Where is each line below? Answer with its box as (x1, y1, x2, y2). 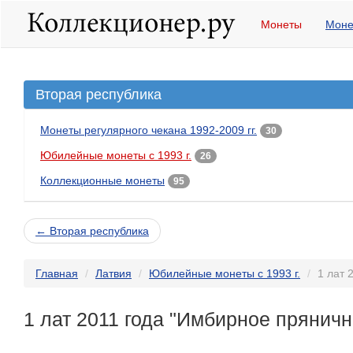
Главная (35, 267, 78, 280)
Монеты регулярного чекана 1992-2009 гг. (40, 124, 257, 136)
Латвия (95, 267, 132, 280)
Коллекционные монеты (40, 174, 165, 187)
